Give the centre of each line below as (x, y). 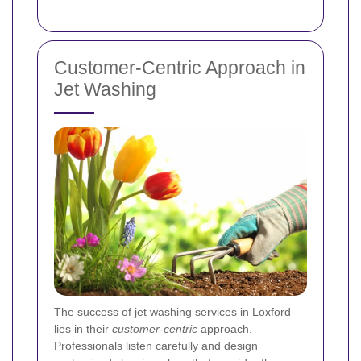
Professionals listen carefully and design (156, 346)
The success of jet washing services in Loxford (172, 312)
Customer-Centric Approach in (180, 68)
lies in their (83, 329)
